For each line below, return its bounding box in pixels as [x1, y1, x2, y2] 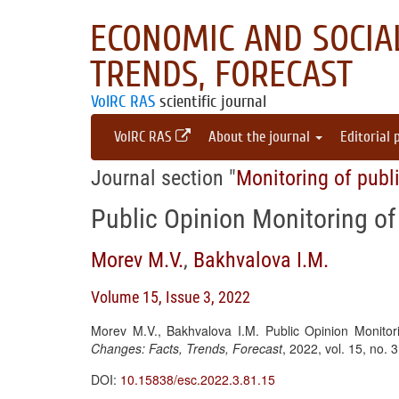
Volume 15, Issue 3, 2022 [91, 288, 250, 306]
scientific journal [155, 92, 266, 111]
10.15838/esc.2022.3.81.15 [120, 370, 275, 388]
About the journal [208, 128, 313, 145]
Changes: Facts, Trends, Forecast [91, 339, 282, 357]
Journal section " [91, 166, 236, 191]
